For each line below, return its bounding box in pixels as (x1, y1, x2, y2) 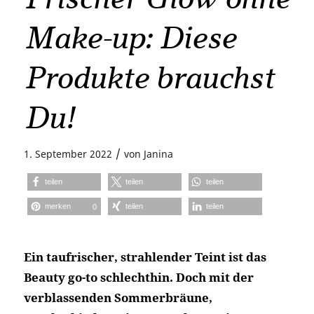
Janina (143, 147, 173, 161)
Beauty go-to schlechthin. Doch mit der (23, 269, 254, 286)
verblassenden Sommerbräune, (23, 289, 212, 306)
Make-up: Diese (23, 19, 236, 57)
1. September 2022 (23, 147, 112, 161)
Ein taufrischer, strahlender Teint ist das (23, 249, 266, 266)
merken (44, 202, 71, 211)
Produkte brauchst (23, 59, 275, 97)
